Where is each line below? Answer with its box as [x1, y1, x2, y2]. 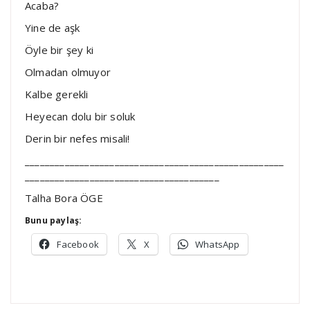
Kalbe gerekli [25, 86, 89, 101]
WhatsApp [195, 237, 240, 250]
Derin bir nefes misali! [25, 131, 130, 145]
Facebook [57, 237, 100, 250]
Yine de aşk [25, 20, 80, 35]
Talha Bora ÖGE [25, 190, 103, 205]
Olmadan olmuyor [25, 64, 111, 79]
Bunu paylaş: [25, 214, 82, 226]
